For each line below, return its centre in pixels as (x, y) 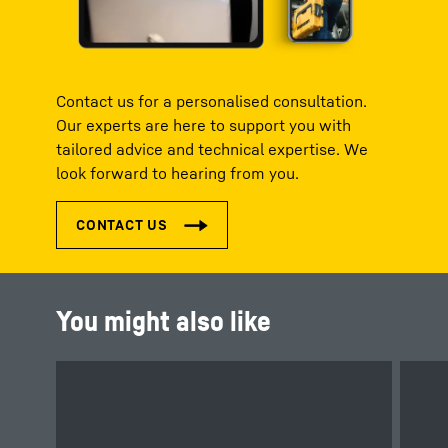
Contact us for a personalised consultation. (211, 101)
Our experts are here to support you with (203, 125)
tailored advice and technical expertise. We (212, 149)
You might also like (163, 320)
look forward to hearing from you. (177, 173)
